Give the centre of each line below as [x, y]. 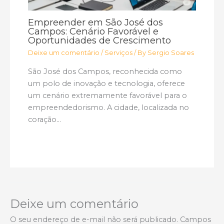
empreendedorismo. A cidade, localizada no [109, 107]
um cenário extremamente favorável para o [108, 95]
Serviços [119, 53]
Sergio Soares [171, 53]
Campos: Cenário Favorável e [93, 31]
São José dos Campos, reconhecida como [105, 71]
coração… [45, 119]
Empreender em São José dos [96, 22]
